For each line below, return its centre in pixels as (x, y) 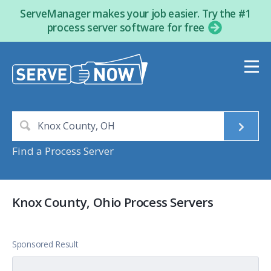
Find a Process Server (63, 151)
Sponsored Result (45, 244)
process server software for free (127, 27)
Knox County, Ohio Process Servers (113, 202)
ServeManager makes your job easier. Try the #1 (135, 14)
